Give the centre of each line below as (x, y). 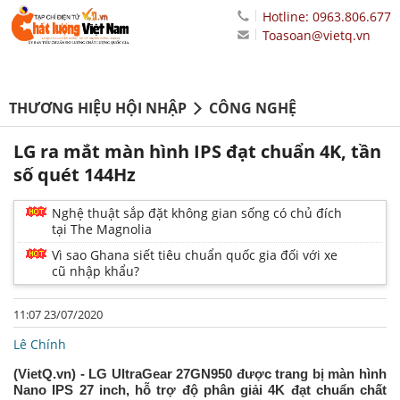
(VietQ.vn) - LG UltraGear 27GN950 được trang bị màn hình (200, 374)
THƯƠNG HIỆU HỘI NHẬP (98, 108)
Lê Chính (40, 345)
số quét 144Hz (75, 175)
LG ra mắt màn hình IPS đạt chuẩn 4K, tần (197, 152)
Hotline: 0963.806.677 (327, 17)
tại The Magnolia (102, 229)
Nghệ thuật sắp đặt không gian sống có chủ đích (197, 213)
